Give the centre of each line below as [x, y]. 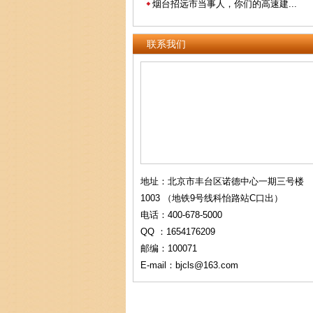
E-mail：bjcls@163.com [189, 265]
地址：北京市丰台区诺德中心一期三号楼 [222, 181]
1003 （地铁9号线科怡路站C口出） [212, 198]
